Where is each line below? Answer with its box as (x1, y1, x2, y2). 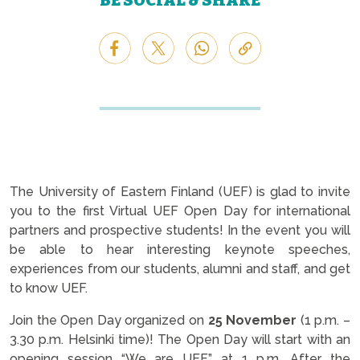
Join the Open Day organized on (10, 313, 208, 328)
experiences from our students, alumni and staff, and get (10, 261, 350, 276)
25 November (207, 313, 297, 328)
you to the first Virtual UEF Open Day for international (10, 203, 350, 219)
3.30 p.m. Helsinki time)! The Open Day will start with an (10, 332, 350, 347)
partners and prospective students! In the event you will (10, 223, 350, 238)
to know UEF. (10, 280, 88, 296)
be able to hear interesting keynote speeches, (10, 242, 350, 257)
